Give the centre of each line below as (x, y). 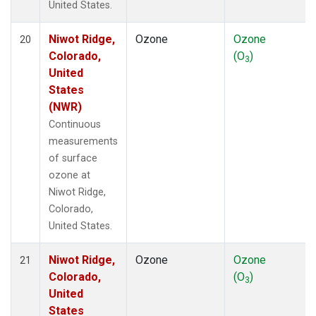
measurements (83, 141)
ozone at (69, 175)
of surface (73, 158)
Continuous (75, 124)
